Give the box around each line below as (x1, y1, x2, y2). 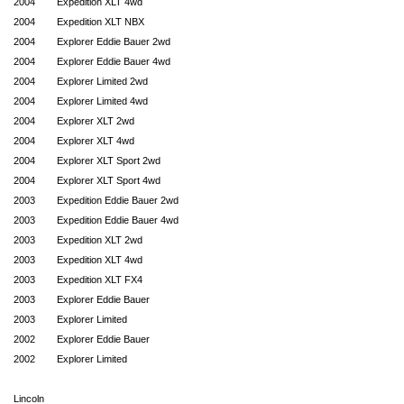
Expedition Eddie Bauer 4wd (57, 215, 179, 225)
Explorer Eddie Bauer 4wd (57, 56, 170, 67)
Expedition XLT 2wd (57, 234, 142, 245)
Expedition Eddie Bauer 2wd (57, 195, 179, 206)
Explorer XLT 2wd (57, 115, 134, 126)
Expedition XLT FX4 (57, 274, 142, 285)
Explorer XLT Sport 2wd (57, 155, 161, 166)
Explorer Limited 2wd (57, 76, 148, 87)
